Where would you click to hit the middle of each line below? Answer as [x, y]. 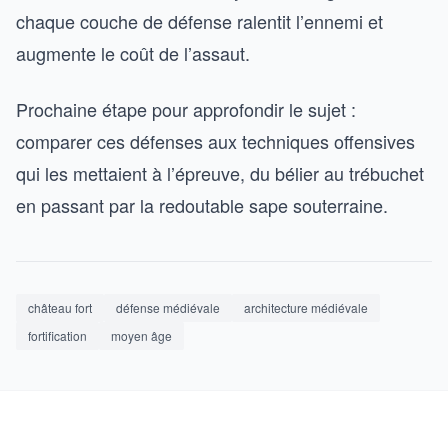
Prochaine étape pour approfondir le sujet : [186, 108]
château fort [60, 307]
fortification [57, 335]
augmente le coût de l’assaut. [133, 52]
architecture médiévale [306, 307]
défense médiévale [168, 307]
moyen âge [141, 335]
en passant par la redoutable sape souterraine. [202, 204]
